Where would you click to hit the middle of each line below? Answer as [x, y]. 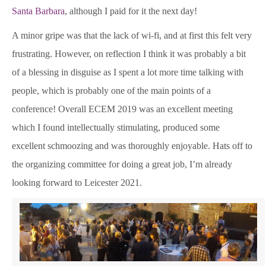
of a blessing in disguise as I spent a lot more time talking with [128, 72]
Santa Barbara [38, 11]
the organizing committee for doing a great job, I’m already [122, 164]
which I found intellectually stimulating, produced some [116, 128]
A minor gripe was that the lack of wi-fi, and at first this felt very [132, 36]
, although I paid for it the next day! [131, 11]
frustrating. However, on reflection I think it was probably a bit [129, 54]
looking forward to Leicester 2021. [77, 183]
